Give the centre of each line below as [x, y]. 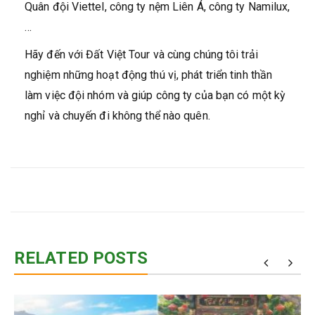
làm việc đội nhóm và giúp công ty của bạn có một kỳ [155, 96]
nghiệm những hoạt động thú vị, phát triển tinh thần [149, 75]
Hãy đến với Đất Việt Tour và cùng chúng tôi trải [141, 55]
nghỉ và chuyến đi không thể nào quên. [117, 116]
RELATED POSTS [81, 258]
